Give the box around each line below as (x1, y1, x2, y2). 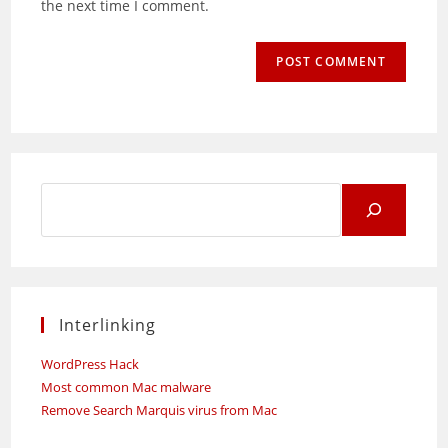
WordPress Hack (41, 355, 140, 373)
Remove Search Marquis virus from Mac (41, 401, 278, 419)
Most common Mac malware (41, 378, 212, 396)
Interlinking (59, 314, 157, 336)
